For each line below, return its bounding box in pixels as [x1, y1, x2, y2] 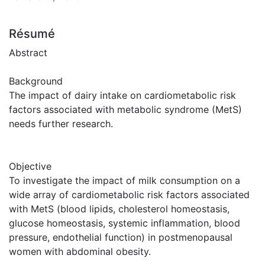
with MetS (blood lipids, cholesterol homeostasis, [9, 202, 230, 215]
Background [9, 75, 63, 87]
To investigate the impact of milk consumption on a [9, 174, 240, 186]
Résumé [9, 26, 55, 41]
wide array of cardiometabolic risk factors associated [9, 188, 250, 201]
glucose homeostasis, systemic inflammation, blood [9, 216, 240, 229]
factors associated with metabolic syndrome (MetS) [9, 103, 242, 115]
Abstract [9, 46, 47, 59]
